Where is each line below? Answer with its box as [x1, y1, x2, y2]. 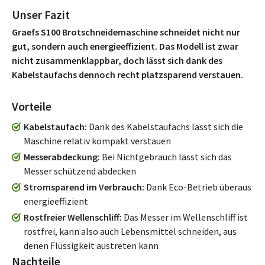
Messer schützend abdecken [24, 165, 136, 177]
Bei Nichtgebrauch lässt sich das [100, 151, 232, 163]
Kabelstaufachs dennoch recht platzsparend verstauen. [12, 69, 243, 80]
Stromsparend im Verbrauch [24, 181, 142, 193]
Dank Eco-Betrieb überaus [144, 181, 251, 193]
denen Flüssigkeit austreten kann [24, 240, 159, 251]
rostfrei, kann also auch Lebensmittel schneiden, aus [24, 225, 237, 237]
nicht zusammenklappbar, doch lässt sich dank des [12, 54, 222, 66]
